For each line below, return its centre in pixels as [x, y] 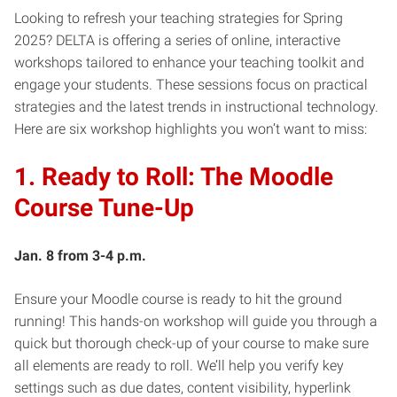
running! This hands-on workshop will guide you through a [196, 321]
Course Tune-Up [104, 207]
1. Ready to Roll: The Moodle [174, 176]
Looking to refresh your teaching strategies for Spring [179, 18]
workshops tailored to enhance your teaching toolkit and [189, 62]
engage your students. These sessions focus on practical [191, 84]
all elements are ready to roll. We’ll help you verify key [179, 365]
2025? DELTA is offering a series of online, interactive [177, 40]
